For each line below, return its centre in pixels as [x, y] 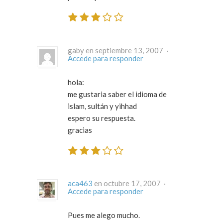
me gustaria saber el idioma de [117, 94]
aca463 [80, 183]
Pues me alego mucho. [104, 215]
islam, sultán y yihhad [102, 106]
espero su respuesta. [102, 118]
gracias [80, 130]
